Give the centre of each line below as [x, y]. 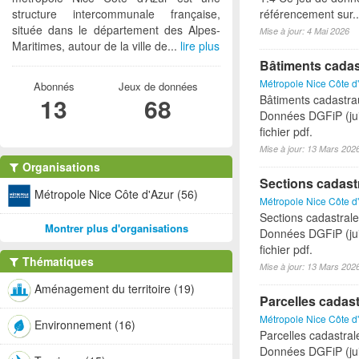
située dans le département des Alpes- [116, 30]
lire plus [200, 46]
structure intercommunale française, [116, 14]
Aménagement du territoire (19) [115, 288]
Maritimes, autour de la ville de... [96, 46]
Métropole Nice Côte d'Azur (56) [116, 194]
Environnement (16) [85, 324]
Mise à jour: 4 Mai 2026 [305, 31]
